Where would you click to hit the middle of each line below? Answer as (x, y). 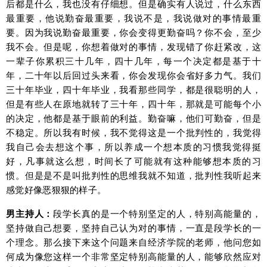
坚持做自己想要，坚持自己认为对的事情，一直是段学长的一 (133, 228)
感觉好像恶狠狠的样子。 (56, 190)
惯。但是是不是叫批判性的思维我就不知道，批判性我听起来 (133, 175)
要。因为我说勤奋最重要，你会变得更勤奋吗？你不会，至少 (133, 32)
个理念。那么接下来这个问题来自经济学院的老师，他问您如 (133, 242)
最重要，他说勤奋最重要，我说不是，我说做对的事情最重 (133, 18)
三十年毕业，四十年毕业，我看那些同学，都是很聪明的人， (133, 89)
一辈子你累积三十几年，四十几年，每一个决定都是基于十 (133, 61)
